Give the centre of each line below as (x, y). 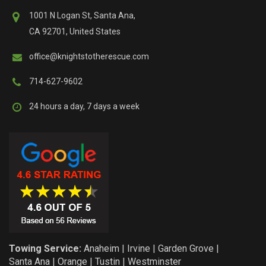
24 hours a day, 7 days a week (84, 106)
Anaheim (102, 248)
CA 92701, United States (75, 31)
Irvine (139, 248)
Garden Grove (186, 248)
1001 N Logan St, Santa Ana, (82, 15)
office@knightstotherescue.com (89, 56)
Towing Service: (46, 248)
